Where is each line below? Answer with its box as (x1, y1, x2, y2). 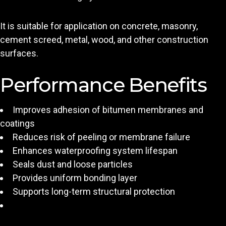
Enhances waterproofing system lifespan (13, 145, 178, 156)
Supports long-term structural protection (13, 186, 175, 197)
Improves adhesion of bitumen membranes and (13, 104, 203, 116)
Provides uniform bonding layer (13, 173, 137, 184)
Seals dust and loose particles (13, 159, 133, 170)
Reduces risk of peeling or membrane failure (13, 132, 190, 143)
